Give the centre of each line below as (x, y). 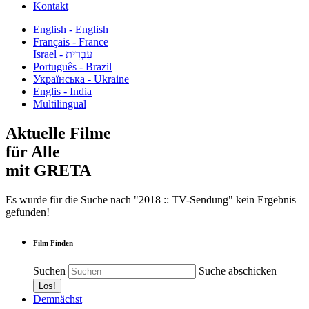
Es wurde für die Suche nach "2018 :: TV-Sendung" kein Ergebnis (151, 199)
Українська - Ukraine (81, 79)
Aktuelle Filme (58, 133)
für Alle (33, 151)
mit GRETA (48, 170)
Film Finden (53, 242)
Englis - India (62, 91)
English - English (71, 29)
